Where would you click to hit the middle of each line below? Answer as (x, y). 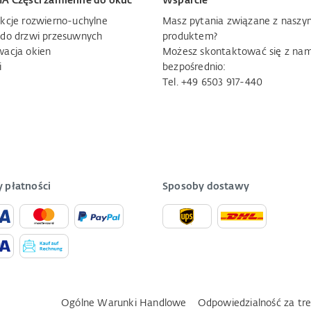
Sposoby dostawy (206, 187)
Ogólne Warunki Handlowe (124, 303)
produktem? (190, 37)
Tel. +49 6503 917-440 (213, 83)
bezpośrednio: (194, 67)
